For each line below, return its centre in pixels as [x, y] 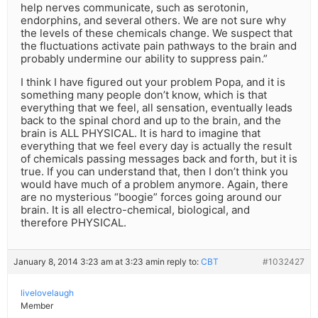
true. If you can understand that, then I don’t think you [154, 172]
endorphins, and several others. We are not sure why [153, 21]
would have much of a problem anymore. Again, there [154, 185]
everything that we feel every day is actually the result [156, 146]
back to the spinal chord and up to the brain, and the [151, 121]
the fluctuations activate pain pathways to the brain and [159, 46]
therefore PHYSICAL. [73, 223]
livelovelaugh [47, 293]
